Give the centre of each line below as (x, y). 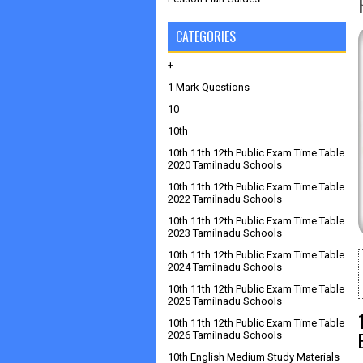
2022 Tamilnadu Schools (225, 199)
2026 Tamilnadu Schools (225, 335)
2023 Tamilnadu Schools (225, 233)
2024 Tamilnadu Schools (225, 267)
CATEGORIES (206, 36)
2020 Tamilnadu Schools (225, 165)
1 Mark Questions (209, 87)
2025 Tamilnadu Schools (225, 301)
